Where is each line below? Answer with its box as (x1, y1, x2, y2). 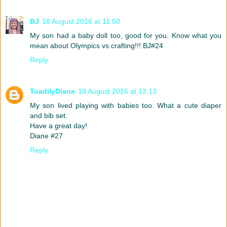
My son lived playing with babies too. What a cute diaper (30, 101, 221, 110)
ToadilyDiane (30, 87, 75, 96)
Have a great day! (30, 122, 87, 130)
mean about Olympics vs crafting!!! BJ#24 (30, 42, 163, 50)
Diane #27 (30, 132, 63, 140)
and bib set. (30, 111, 67, 120)
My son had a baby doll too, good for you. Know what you (30, 31, 221, 40)
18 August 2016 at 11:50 (42, 17, 120, 26)
